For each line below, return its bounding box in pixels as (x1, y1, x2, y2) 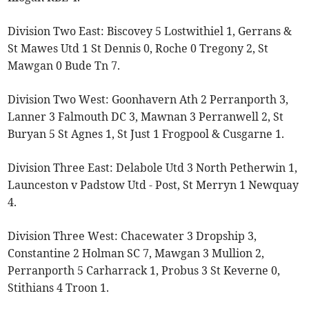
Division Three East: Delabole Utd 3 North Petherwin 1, (8, 160, 298, 175)
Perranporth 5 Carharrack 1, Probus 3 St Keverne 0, (8, 263, 281, 277)
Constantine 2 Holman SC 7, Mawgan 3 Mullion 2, (8, 246, 265, 260)
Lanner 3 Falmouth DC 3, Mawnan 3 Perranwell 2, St (8, 109, 284, 123)
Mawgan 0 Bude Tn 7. (8, 58, 121, 72)
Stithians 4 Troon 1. (8, 280, 110, 295)
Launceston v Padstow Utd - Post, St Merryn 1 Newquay (8, 177, 299, 192)
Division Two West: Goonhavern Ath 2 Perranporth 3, (8, 92, 289, 106)
